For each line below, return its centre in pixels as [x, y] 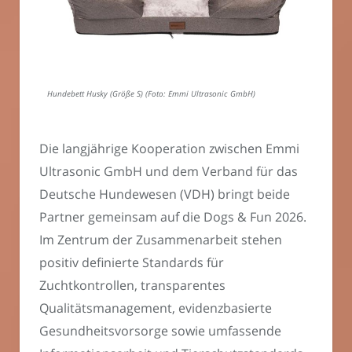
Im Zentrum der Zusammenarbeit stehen [161, 240]
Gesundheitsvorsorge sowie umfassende [160, 331]
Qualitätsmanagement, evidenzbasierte [156, 308]
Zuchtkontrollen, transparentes [132, 286]
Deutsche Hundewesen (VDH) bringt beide [165, 194]
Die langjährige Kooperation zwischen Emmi [169, 149]
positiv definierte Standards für [132, 263]
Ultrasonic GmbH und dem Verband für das [169, 172]
